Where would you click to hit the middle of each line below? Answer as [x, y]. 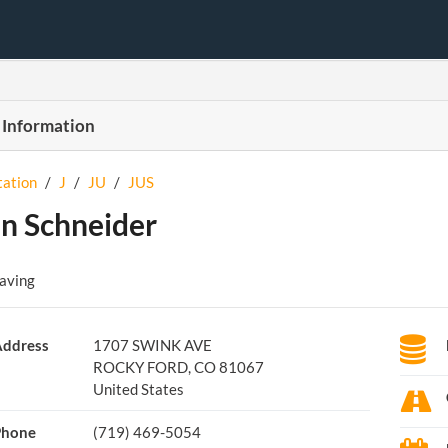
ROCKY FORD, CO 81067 [178, 367]
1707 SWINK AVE [152, 345]
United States [138, 389]
